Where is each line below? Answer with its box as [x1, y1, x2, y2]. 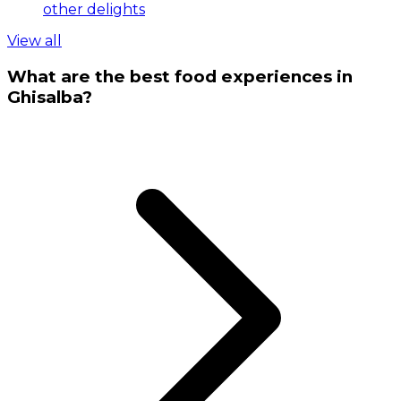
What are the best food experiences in [7, 66, 353, 88]
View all [7, 32, 62, 50]
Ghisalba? [7, 87, 92, 108]
